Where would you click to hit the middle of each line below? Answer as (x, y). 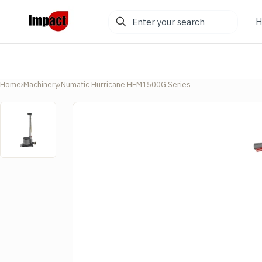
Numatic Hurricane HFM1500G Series (126, 85)
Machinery (41, 85)
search (123, 44)
